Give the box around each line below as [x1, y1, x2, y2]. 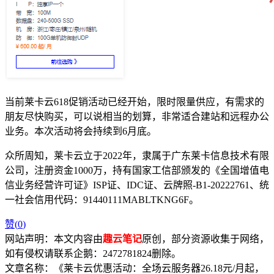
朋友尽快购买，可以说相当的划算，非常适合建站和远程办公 [5, 111, 269, 122]
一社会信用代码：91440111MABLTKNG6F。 [5, 194, 199, 206]
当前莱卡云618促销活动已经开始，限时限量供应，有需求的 [5, 97, 264, 108]
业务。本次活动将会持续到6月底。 [5, 126, 157, 137]
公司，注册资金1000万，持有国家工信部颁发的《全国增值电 [5, 165, 269, 176]
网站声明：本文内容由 [5, 234, 103, 245]
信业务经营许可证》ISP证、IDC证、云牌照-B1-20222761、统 [5, 180, 269, 191]
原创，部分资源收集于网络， [142, 234, 269, 245]
